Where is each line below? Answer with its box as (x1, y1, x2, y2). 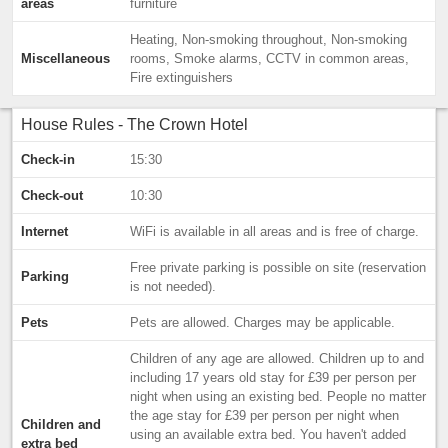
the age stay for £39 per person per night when (130, 408, 399, 423)
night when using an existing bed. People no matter (130, 389, 426, 404)
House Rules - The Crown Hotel (21, 116, 248, 133)
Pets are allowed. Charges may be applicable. (130, 315, 395, 330)
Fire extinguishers (130, 70, 233, 85)
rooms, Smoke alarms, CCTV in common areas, (130, 51, 409, 66)
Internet (21, 224, 68, 239)
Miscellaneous (21, 51, 110, 66)
